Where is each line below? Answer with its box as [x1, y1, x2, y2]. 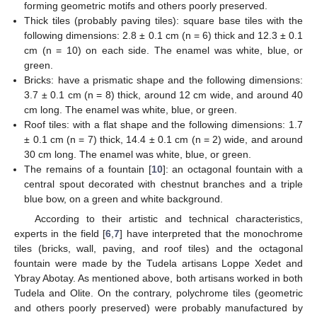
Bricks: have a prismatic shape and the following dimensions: [24, 74, 303, 86]
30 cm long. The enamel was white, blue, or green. [24, 148, 252, 160]
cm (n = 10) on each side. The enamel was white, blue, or [24, 44, 303, 56]
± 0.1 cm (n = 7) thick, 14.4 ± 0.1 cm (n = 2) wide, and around [24, 133, 303, 145]
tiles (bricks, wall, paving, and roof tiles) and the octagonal [14, 242, 303, 254]
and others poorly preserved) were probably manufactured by [14, 301, 303, 313]
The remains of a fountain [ [24, 163, 151, 175]
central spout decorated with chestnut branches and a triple [24, 178, 303, 190]
